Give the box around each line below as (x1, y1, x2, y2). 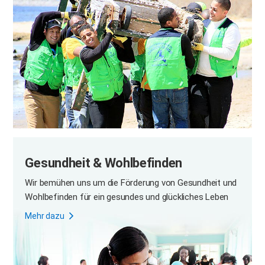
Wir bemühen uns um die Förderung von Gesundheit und (25, 177, 237, 189)
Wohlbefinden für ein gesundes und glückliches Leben (25, 192, 229, 203)
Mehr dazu (25, 211, 64, 221)
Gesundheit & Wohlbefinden (25, 156, 182, 171)
